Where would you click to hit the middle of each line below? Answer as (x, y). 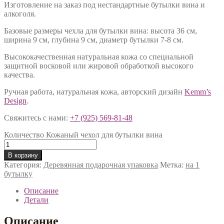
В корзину (23, 155)
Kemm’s (198, 91)
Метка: (173, 164)
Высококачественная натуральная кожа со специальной (99, 56)
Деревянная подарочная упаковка (101, 164)
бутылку (18, 173)
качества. (19, 74)
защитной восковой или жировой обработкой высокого (99, 65)
